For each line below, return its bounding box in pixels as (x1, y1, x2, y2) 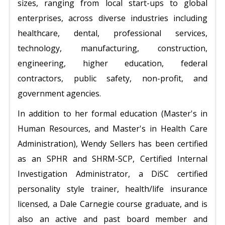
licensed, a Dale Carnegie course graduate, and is (18, 198, 207, 209)
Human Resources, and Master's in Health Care (18, 123, 207, 134)
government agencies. (18, 88, 101, 99)
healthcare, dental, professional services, (18, 28, 207, 39)
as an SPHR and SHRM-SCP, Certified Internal (18, 153, 207, 164)
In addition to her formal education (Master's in (18, 108, 207, 119)
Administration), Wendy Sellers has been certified (18, 138, 207, 149)
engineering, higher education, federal (18, 58, 207, 69)
